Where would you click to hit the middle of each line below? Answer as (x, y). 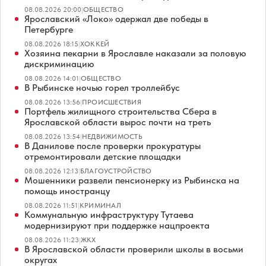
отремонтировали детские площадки (103, 157)
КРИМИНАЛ (100, 206)
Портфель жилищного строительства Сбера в (121, 112)
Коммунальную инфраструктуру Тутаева (109, 215)
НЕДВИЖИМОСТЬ (112, 137)
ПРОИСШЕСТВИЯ (112, 102)
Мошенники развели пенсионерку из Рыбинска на (132, 180)
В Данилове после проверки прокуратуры (113, 146)
